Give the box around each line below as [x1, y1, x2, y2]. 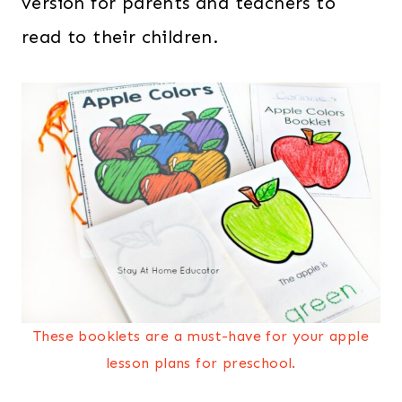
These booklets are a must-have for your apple [33, 328, 369, 345]
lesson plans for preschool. [106, 354, 296, 372]
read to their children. [22, 26, 219, 48]
